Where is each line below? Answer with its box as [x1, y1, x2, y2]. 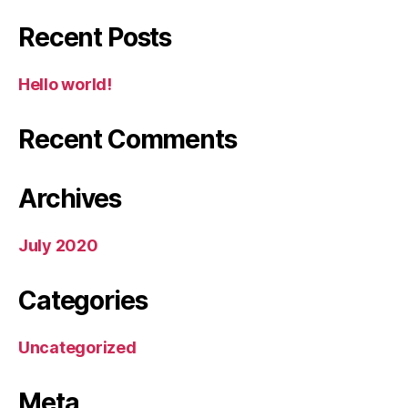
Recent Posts [18, 22, 172, 53]
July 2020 [18, 236, 98, 255]
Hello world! [18, 75, 112, 94]
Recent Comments [18, 124, 237, 155]
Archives [18, 183, 121, 214]
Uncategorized [18, 338, 137, 357]
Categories [18, 285, 148, 316]
